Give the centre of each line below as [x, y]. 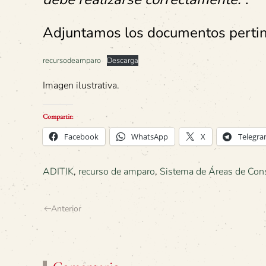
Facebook [81, 136]
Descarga [122, 60]
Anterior [66, 208]
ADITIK [58, 171]
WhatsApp [150, 136]
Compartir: [58, 116]
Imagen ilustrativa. [81, 85]
